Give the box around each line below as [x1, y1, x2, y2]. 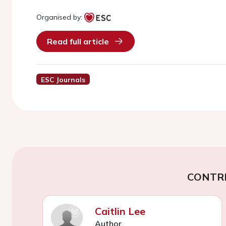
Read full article [47, 36, 109, 46]
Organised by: [36, 13, 82, 22]
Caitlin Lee [94, 204, 145, 217]
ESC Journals [40, 75, 85, 84]
